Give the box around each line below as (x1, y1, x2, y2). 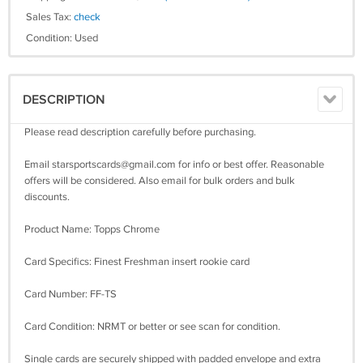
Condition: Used (26, 32, 98, 45)
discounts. (24, 190, 70, 203)
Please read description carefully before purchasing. (24, 126, 256, 139)
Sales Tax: (26, 11, 74, 23)
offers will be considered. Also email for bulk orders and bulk (24, 174, 295, 187)
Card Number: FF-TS (24, 288, 117, 301)
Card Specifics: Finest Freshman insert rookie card (24, 255, 250, 268)
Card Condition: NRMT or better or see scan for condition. (24, 320, 280, 333)
